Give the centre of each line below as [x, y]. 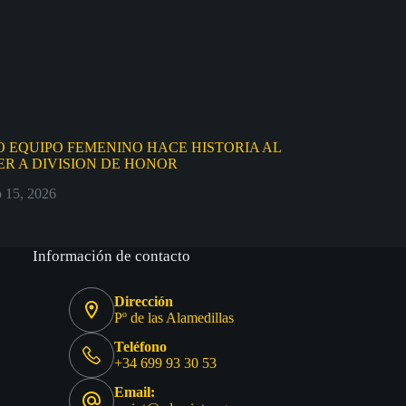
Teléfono [141, 347]
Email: [135, 392]
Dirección [144, 302]
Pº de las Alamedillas [174, 318]
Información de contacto [112, 256]
